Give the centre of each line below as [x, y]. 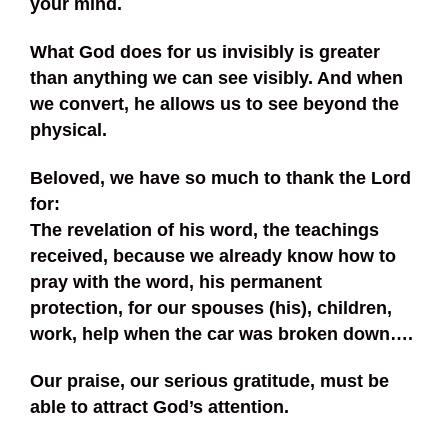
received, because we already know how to [213, 255]
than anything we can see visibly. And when [216, 78]
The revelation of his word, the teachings [204, 229]
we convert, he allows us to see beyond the [214, 104]
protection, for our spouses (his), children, [211, 307]
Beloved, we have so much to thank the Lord [220, 177]
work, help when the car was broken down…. [221, 333]
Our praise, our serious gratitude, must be [209, 381]
